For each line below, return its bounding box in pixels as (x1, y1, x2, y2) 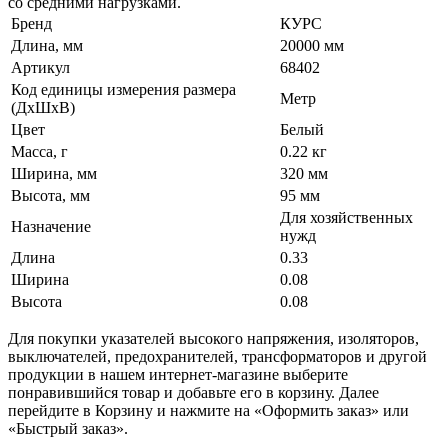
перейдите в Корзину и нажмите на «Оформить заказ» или (8, 401, 409, 419)
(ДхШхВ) (11, 98, 75, 116)
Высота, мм (11, 186, 90, 204)
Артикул (11, 58, 70, 76)
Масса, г (11, 142, 68, 160)
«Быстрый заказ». (8, 419, 128, 437)
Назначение (11, 217, 91, 235)
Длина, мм (11, 36, 83, 54)
